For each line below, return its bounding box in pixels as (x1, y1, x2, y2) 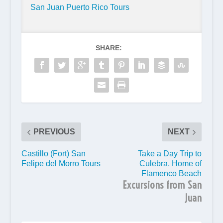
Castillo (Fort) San (21, 149, 86, 158)
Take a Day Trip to (138, 149, 202, 158)
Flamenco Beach (141, 169, 202, 178)
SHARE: (96, 44, 122, 52)
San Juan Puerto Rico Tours (30, 3, 129, 11)
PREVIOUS (33, 127, 75, 136)
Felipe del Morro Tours (21, 159, 101, 168)
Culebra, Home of (139, 159, 202, 168)
